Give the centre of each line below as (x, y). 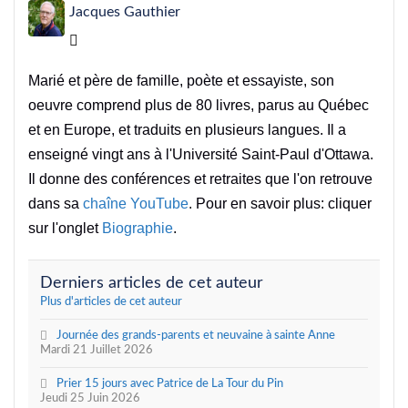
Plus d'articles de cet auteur (112, 302)
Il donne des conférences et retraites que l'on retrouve (200, 179)
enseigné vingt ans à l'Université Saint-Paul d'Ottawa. (201, 154)
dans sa (56, 204)
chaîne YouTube (136, 204)
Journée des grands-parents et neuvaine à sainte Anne (196, 336)
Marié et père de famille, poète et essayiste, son (181, 81)
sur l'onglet (65, 228)
